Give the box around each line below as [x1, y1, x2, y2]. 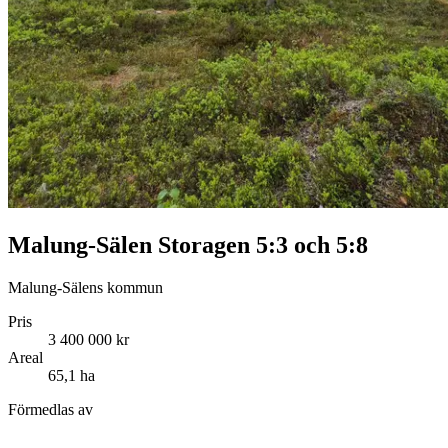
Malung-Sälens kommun [8, 278, 163, 296]
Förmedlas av [8, 400, 93, 418]
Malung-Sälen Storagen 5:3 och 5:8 [8, 231, 368, 258]
